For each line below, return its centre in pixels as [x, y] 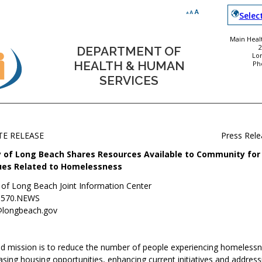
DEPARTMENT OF [129, 51]
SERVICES [129, 80]
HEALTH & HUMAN [129, 66]
